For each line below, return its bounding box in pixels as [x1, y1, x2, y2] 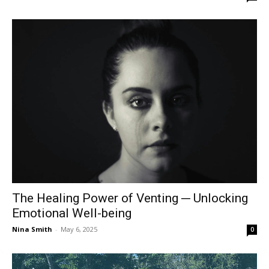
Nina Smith [12, 224, 52, 234]
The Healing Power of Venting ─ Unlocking [12, 190, 248, 205]
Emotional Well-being [12, 205, 131, 220]
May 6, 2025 [61, 224, 97, 234]
